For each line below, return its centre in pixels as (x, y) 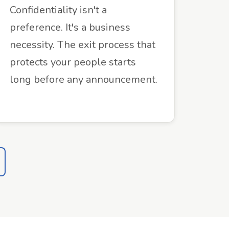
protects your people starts (73, 62)
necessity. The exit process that (83, 45)
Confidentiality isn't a (58, 10)
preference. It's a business (70, 27)
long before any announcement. (84, 79)
